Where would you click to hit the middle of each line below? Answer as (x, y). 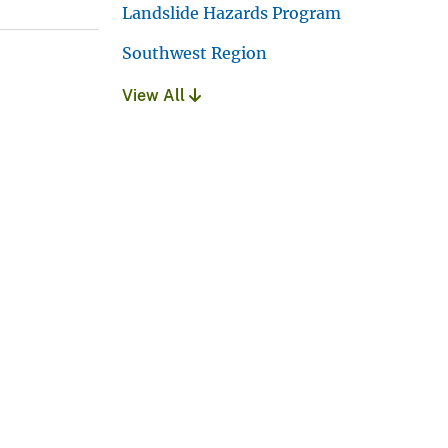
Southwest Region (194, 53)
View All (155, 96)
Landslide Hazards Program (231, 13)
